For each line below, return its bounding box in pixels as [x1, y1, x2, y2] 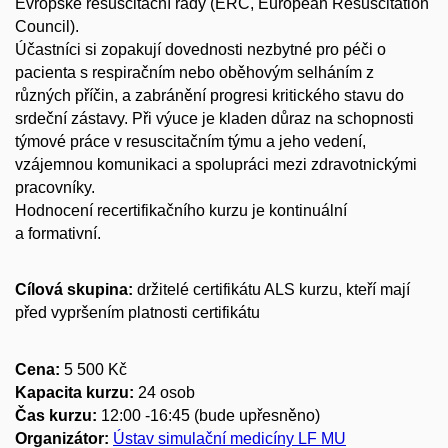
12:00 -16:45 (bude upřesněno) [101, 406, 320, 424]
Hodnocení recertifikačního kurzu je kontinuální [15, 201, 347, 219]
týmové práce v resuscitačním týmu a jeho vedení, [15, 132, 366, 150]
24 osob [134, 383, 195, 401]
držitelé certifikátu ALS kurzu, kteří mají [137, 281, 410, 299]
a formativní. [15, 224, 101, 242]
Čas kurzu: [15, 406, 97, 424]
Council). [15, 17, 79, 35]
